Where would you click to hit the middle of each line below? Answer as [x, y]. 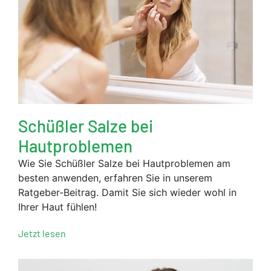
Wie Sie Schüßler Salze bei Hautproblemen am [124, 164]
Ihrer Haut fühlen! [57, 207]
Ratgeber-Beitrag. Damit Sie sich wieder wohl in [127, 193]
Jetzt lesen [42, 233]
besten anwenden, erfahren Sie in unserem [115, 178]
